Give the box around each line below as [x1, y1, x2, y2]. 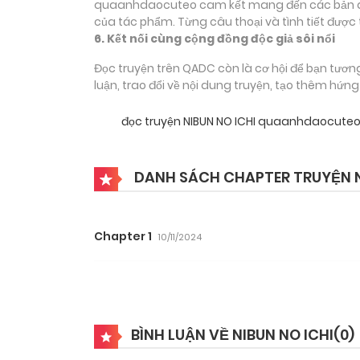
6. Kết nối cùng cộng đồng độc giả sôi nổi [94, 31, 335, 47]
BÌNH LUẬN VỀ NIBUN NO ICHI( [131, 325, 340, 346]
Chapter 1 [94, 228, 152, 245]
